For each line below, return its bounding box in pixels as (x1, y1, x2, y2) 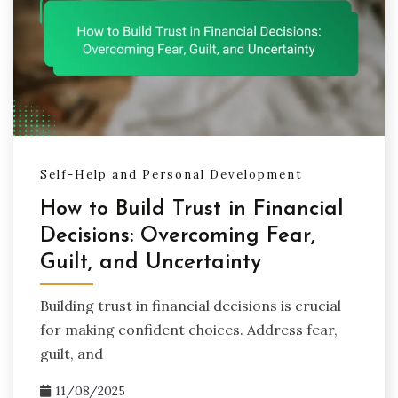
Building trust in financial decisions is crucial (40, 296, 341, 314)
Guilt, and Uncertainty (40, 252, 261, 275)
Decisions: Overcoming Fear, (40, 226, 315, 248)
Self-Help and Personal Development (40, 166, 303, 182)
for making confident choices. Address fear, (40, 320, 338, 338)
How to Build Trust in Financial (40, 199, 344, 221)
